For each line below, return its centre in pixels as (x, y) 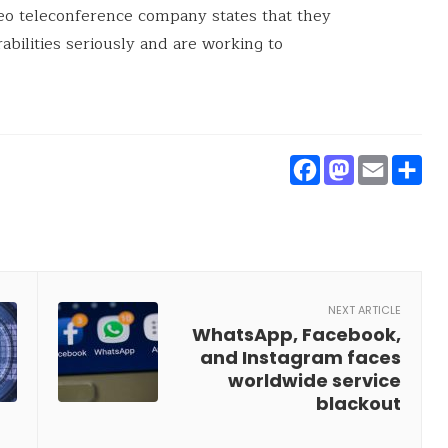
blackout (358, 403)
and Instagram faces (300, 357)
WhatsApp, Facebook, (296, 334)
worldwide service (314, 380)
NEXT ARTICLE (364, 310)
